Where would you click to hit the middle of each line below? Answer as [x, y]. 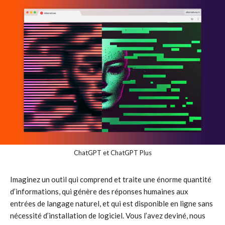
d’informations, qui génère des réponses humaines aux [99, 191]
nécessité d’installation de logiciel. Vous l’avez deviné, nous [108, 215]
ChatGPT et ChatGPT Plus [113, 152]
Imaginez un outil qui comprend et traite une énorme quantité [111, 179]
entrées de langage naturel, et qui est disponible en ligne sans [111, 203]
